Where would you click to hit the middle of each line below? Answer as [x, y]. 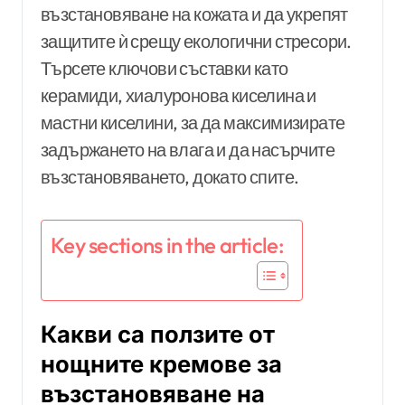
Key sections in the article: [167, 245]
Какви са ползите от [158, 334]
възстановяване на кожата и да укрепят [194, 14]
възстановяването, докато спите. [170, 176]
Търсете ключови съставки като [165, 68]
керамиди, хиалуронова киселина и [179, 95]
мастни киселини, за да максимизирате [193, 122]
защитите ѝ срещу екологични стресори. [196, 41]
